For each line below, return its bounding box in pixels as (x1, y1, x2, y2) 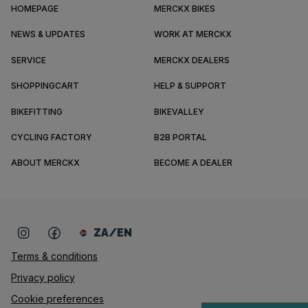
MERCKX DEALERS (154, 54, 230, 65)
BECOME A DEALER (154, 157, 232, 168)
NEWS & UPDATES (11, 29, 85, 40)
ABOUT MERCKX (11, 157, 80, 168)
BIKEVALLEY (154, 106, 204, 117)
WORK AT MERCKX (154, 29, 232, 40)
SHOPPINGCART (11, 80, 79, 91)
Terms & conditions (11, 250, 98, 262)
